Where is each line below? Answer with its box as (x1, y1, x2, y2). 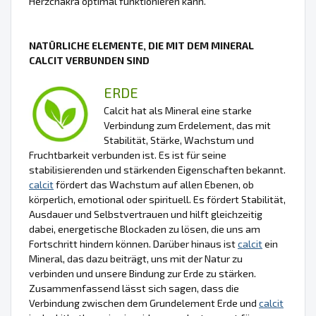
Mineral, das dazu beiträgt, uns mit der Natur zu (29, 253, 243, 265)
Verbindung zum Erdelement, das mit (104, 119, 271, 132)
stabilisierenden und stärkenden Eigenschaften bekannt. (29, 164, 286, 176)
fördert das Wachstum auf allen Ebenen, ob (54, 178, 254, 191)
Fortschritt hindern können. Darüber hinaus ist (29, 238, 238, 250)
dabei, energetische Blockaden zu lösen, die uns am (29, 223, 260, 236)
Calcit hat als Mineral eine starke (104, 104, 252, 117)
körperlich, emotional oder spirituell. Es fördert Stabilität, (29, 193, 286, 206)
